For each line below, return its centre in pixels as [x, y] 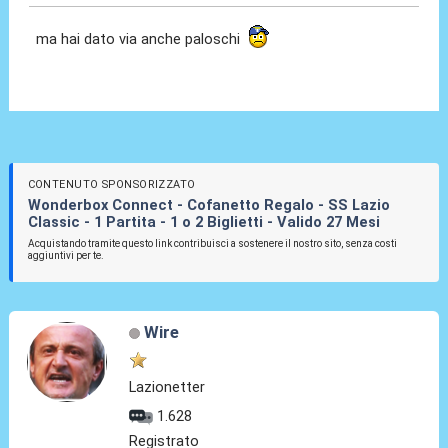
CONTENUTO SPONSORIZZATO [111, 184]
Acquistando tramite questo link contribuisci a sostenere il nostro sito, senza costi [212, 244]
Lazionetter [167, 386]
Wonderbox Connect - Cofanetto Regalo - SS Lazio [208, 204]
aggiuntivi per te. [65, 256]
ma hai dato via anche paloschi [142, 39]
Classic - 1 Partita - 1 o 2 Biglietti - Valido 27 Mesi [203, 221]
